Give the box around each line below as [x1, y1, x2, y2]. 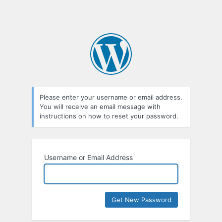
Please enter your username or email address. [40, 93, 182, 102]
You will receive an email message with [40, 103, 161, 111]
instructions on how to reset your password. [40, 112, 178, 120]
